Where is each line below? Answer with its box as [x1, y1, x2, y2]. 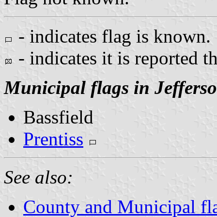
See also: [4, 166, 73, 187]
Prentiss [23, 128, 83, 149]
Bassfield [23, 106, 93, 127]
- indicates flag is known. [14, 25, 211, 46]
